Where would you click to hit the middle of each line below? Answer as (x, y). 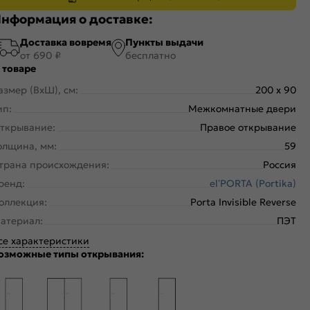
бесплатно (151, 56)
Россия (280, 165)
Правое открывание (248, 128)
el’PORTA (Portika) (253, 184)
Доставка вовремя (66, 43)
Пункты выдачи (164, 43)
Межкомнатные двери (242, 109)
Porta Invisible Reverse (243, 202)
